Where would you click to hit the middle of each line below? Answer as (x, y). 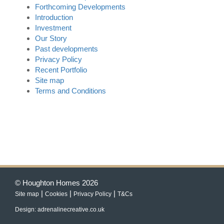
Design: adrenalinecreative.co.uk (60, 209)
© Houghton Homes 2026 (56, 183)
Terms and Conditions (70, 91)
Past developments (66, 49)
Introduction (54, 17)
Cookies (56, 194)
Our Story (51, 38)
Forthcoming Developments (80, 7)
